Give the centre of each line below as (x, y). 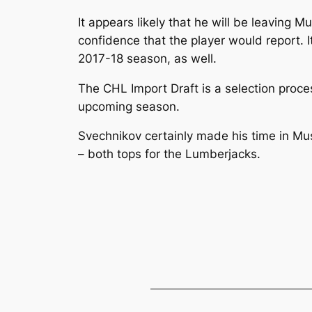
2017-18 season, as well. (147, 58)
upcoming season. (129, 106)
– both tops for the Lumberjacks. (169, 154)
